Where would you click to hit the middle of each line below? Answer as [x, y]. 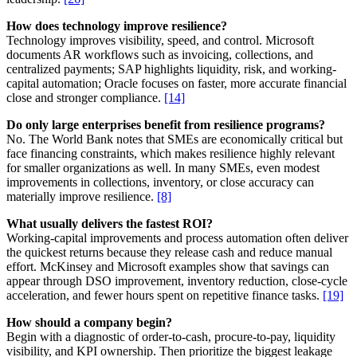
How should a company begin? [89, 323]
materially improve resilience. [82, 197]
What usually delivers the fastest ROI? [110, 224]
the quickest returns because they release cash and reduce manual [169, 253]
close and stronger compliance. [85, 98]
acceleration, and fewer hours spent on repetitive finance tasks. [165, 296]
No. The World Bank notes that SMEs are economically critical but [175, 139]
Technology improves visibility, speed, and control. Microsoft [160, 41]
